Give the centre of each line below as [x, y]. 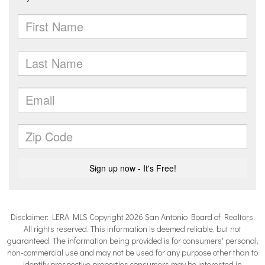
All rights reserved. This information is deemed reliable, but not [132, 229]
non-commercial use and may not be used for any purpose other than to [132, 252]
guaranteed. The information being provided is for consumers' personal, [132, 240]
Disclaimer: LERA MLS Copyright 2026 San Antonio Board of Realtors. [132, 217]
